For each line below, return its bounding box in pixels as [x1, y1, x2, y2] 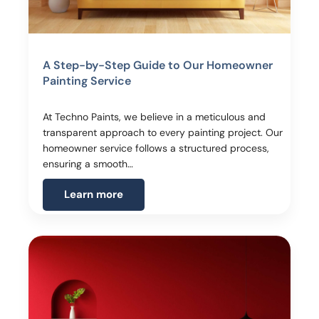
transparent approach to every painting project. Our [43, 126, 283, 140]
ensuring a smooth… [43, 157, 133, 171]
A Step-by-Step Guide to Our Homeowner [43, 58, 273, 73]
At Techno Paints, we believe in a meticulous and [43, 110, 266, 124]
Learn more [64, 187, 123, 202]
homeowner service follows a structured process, [43, 142, 269, 155]
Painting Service [43, 73, 131, 89]
